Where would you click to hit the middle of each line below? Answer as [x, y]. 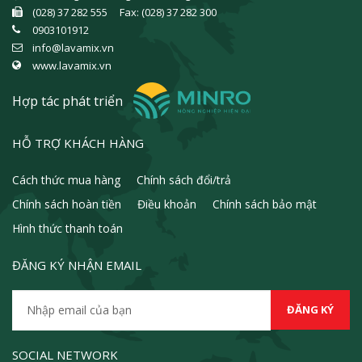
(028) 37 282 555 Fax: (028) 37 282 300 [124, 13]
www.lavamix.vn [72, 66]
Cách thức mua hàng [66, 180]
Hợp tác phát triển [67, 101]
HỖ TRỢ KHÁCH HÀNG [78, 143]
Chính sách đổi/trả [184, 180]
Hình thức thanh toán [67, 229]
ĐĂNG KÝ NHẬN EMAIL [77, 265]
